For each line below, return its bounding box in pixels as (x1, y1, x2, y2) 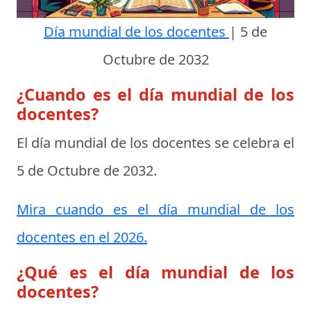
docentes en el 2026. (17, 228, 147, 247)
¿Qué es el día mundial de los (17, 261, 294, 284)
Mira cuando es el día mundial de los (17, 200, 294, 219)
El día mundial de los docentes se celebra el (17, 133, 294, 153)
